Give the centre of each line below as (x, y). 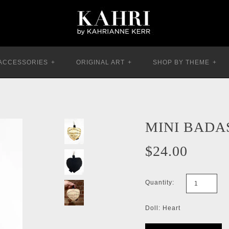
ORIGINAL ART (100, 62)
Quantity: (160, 182)
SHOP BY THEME (181, 62)
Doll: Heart (163, 208)
